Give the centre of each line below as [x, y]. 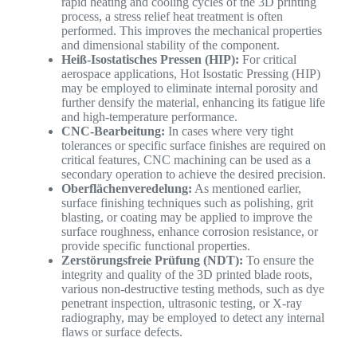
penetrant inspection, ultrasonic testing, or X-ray [181, 303]
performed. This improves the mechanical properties [191, 30]
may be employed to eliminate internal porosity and [189, 88]
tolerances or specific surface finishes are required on [193, 145]
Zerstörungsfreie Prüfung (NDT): [152, 260]
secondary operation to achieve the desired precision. [193, 174]
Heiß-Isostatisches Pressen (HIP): [150, 59]
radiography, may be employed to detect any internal [192, 317]
